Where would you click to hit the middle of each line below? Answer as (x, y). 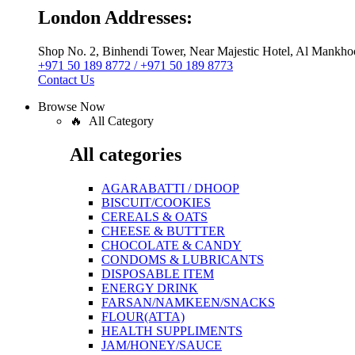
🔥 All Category (112, 120)
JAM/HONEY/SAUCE (162, 345)
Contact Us (66, 79)
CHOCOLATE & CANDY (172, 245)
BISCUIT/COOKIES (156, 202)
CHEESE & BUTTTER (163, 231)
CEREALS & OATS (155, 216)
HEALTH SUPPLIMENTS (172, 330)
